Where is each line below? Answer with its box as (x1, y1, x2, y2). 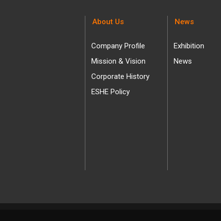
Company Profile (91, 41, 146, 50)
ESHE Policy (91, 87, 130, 96)
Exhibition (173, 41, 204, 50)
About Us (92, 17, 124, 27)
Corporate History (91, 72, 150, 81)
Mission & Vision (91, 56, 146, 66)
